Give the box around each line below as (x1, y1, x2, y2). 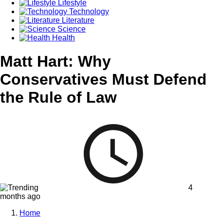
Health (50, 33, 75, 42)
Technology (67, 7, 109, 16)
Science (55, 24, 86, 33)
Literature (60, 16, 94, 24)
